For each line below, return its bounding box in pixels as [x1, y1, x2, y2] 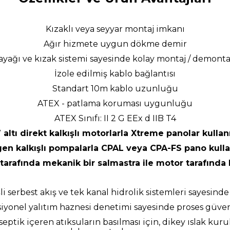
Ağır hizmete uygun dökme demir [43, 39, 187, 49]
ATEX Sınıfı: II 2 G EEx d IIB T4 [54, 113, 176, 123]
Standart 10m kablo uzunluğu [52, 83, 178, 93]
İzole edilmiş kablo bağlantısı [54, 68, 176, 79]
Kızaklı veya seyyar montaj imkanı [45, 24, 185, 34]
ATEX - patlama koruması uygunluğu [37, 98, 193, 108]
